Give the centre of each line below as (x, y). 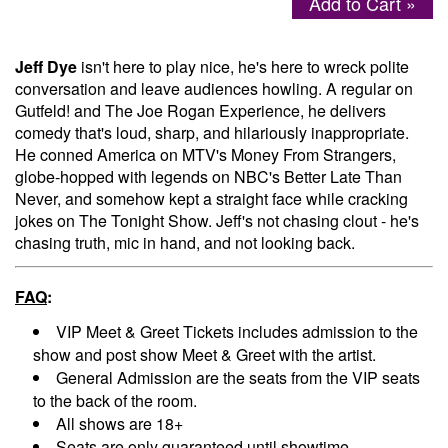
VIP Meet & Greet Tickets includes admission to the (237, 332)
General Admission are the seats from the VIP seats (238, 378)
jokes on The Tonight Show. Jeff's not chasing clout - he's (217, 221)
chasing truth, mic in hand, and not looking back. (185, 243)
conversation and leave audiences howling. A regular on (214, 89)
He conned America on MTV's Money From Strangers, (205, 155)
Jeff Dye (46, 67)
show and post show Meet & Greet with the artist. (204, 355)
